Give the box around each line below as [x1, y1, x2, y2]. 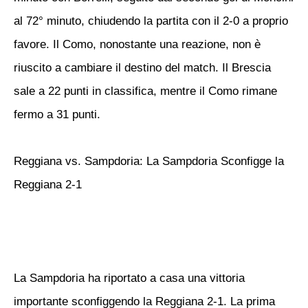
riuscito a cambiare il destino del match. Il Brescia [14, 61, 271, 74]
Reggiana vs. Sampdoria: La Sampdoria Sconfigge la [14, 155, 284, 168]
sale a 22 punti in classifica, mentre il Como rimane [14, 85, 277, 98]
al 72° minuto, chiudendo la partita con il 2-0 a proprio [14, 14, 288, 27]
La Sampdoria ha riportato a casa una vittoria [14, 272, 245, 285]
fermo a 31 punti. [14, 108, 100, 121]
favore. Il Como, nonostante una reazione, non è [14, 38, 261, 51]
